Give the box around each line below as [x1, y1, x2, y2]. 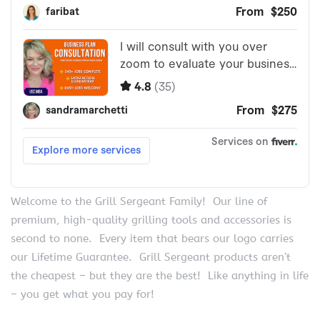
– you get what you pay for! [11, 288, 154, 301]
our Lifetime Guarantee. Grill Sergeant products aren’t [11, 251, 291, 264]
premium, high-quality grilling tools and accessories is [11, 214, 291, 227]
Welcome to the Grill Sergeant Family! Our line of [11, 195, 267, 209]
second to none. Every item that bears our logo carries [11, 232, 294, 246]
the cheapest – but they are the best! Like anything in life [11, 269, 309, 283]
